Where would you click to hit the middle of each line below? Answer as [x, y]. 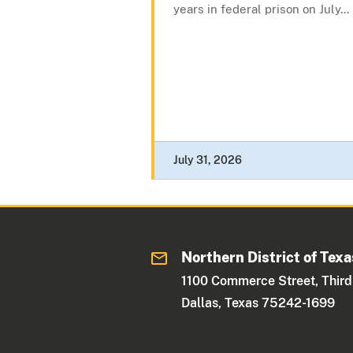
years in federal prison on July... [261, 9]
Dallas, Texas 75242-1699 [258, 303]
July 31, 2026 [208, 160]
